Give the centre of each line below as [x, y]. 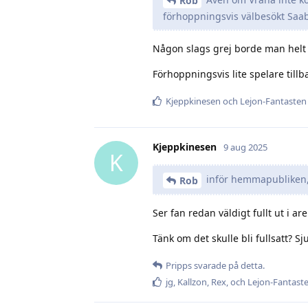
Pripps [179, 265]
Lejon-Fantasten [273, 101]
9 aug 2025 [245, 147]
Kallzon [192, 282]
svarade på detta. [228, 265]
